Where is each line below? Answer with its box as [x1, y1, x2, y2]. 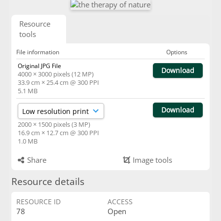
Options [166, 48, 187, 56]
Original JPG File [17, 62, 61, 70]
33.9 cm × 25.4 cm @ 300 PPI [17, 78, 99, 87]
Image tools [131, 155, 173, 165]
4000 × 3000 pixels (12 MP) [17, 70, 94, 78]
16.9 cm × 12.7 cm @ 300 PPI [17, 128, 99, 137]
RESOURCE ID [16, 197, 61, 206]
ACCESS [107, 197, 133, 206]
